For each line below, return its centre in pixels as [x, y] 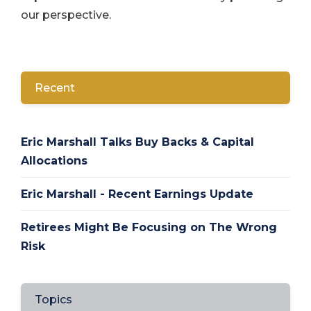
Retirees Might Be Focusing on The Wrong [149, 228]
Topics [53, 300]
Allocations [54, 161]
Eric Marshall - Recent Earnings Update [137, 194]
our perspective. [67, 15]
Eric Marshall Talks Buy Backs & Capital [137, 142]
